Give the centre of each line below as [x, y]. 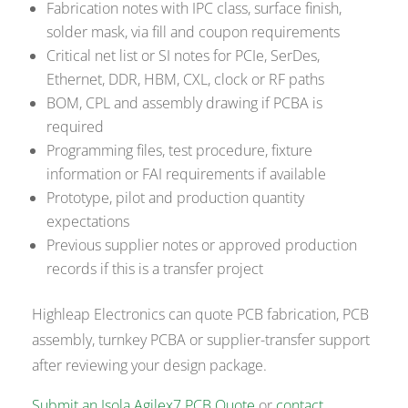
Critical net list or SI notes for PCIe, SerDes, [184, 56]
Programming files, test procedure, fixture [180, 151]
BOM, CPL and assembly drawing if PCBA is [185, 103]
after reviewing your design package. [150, 366]
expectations [88, 222]
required [76, 127]
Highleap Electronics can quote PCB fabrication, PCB [201, 315]
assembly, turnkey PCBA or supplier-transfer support [201, 340]
